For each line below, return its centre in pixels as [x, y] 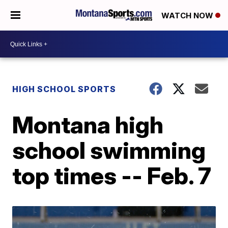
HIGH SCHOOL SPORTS [64, 89]
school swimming [109, 150]
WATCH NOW [188, 16]
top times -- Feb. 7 [112, 176]
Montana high [88, 125]
